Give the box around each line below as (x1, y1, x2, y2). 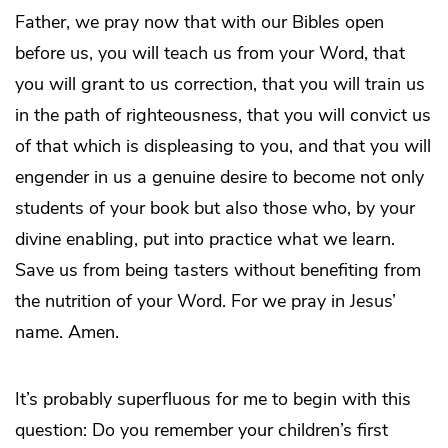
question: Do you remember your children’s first (15, 417, 388, 442)
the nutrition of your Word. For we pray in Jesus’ (15, 288, 396, 313)
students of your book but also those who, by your (15, 195, 415, 220)
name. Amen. (15, 319, 119, 344)
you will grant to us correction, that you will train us (15, 71, 425, 96)
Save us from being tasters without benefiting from (15, 257, 421, 282)
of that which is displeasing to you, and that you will (15, 133, 431, 158)
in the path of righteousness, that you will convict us (15, 102, 431, 127)
